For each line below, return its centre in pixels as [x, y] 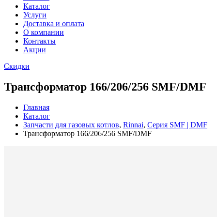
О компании [44, 32]
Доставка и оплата [54, 23]
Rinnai [133, 124]
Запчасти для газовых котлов [71, 124]
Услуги [35, 15]
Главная [36, 107]
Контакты [39, 41]
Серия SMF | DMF [177, 124]
